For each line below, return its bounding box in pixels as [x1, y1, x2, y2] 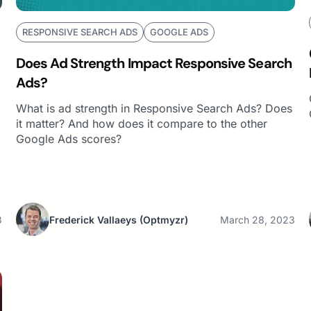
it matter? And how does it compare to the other [15, 117, 267, 131]
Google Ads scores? [15, 132, 121, 146]
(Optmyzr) [139, 213, 188, 226]
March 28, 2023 [220, 213, 296, 226]
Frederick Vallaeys [49, 213, 137, 226]
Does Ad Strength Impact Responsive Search [15, 54, 292, 73]
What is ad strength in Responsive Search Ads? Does [15, 101, 292, 116]
